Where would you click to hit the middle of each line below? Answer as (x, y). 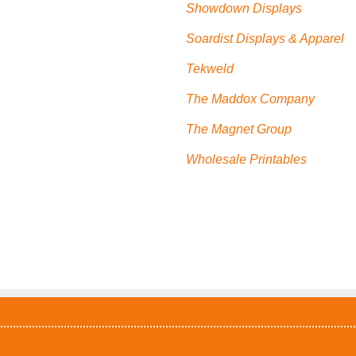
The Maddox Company (250, 99)
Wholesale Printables (246, 160)
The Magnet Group (239, 130)
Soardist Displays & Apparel (265, 39)
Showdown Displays (244, 9)
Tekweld (210, 69)
